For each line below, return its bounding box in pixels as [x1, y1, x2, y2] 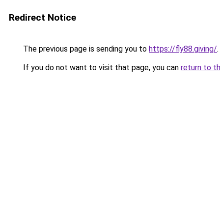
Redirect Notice [9, 12, 76, 23]
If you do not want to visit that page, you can [21, 63, 181, 72]
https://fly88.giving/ [149, 44, 217, 54]
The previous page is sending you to [21, 44, 149, 54]
